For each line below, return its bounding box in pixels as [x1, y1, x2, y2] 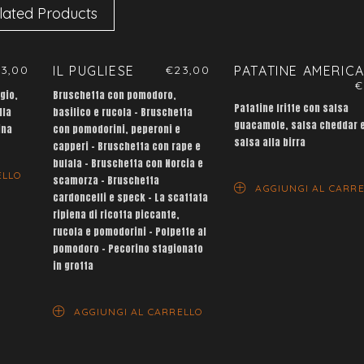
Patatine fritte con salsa [234, 101, 349, 116]
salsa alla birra [234, 135, 306, 150]
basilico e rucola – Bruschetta [53, 105, 193, 120]
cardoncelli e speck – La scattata [53, 190, 209, 206]
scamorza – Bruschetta [53, 173, 160, 188]
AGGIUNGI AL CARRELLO [74, 305, 203, 318]
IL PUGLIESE [53, 63, 135, 80]
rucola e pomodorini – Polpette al [53, 224, 207, 240]
